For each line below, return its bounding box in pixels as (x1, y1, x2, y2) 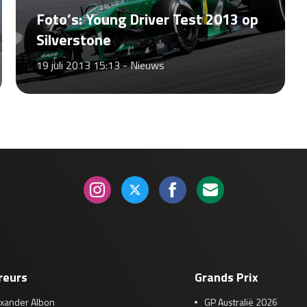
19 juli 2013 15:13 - (36, 57, 130, 73)
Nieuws (130, 57, 164, 73)
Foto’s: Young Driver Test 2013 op (36, 8, 258, 31)
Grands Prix (195, 268, 258, 286)
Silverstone (36, 28, 111, 51)
